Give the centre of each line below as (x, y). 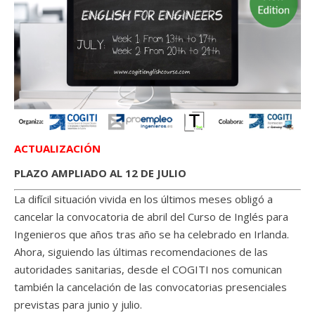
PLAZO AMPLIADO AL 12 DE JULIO (100, 173)
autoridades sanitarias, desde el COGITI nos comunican (148, 269)
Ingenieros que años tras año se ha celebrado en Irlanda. (152, 234)
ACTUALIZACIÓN (57, 148)
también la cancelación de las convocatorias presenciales (150, 287)
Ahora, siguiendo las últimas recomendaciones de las (141, 251)
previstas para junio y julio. (78, 304)
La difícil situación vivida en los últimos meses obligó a (143, 199)
